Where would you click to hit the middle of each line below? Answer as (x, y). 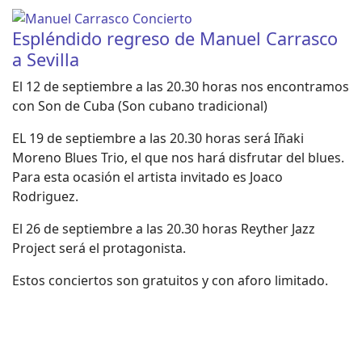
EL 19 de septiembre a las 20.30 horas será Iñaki (158, 138)
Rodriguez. (45, 196)
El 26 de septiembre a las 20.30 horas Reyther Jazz (164, 229)
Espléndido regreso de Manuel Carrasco (175, 38)
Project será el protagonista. (99, 248)
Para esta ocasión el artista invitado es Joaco (147, 177)
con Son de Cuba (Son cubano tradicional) (140, 106)
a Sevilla (46, 59)
